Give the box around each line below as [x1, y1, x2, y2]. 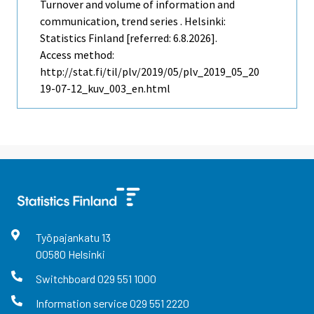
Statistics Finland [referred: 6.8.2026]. [40, 31, 217, 46]
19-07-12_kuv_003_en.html [40, 81, 170, 96]
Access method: [40, 48, 114, 62]
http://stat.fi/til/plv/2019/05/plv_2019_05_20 [40, 64, 259, 79]
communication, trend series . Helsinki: [40, 14, 226, 29]
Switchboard [35, 272, 97, 286]
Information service [35, 296, 130, 310]
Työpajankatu [35, 231, 102, 245]
